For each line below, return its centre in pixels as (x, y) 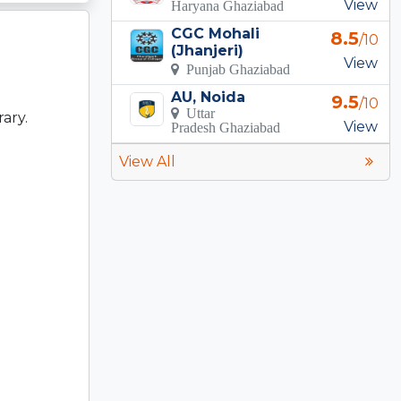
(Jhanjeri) (208, 50)
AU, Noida (209, 97)
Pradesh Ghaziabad (226, 127)
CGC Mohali (216, 33)
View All (147, 161)
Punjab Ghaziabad (235, 68)
